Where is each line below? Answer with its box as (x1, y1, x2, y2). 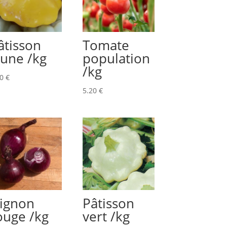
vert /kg (82, 207, 130, 225)
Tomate (82, 36, 129, 54)
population (82, 49, 150, 67)
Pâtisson (82, 194, 134, 212)
